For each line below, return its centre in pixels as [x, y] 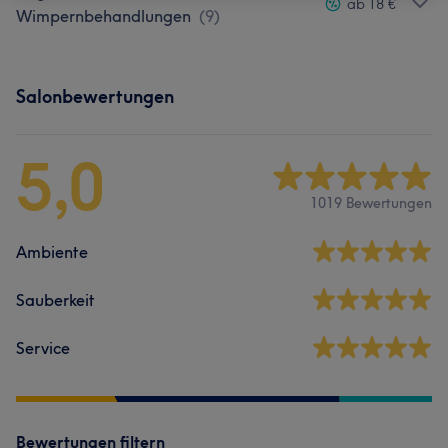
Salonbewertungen [95, 96]
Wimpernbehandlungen [103, 16]
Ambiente [52, 252]
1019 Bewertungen [371, 202]
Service [43, 348]
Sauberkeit [55, 300]
